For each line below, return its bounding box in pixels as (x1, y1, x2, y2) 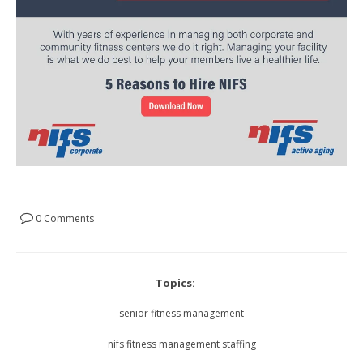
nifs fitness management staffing (107, 336, 256, 351)
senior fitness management (119, 305, 244, 320)
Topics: (156, 275, 195, 290)
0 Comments (33, 211, 94, 225)
